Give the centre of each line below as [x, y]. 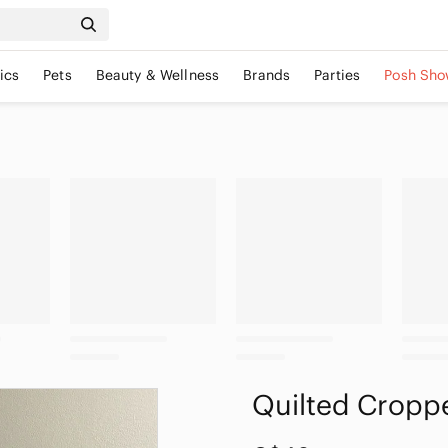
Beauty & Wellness [157, 75]
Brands [267, 75]
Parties [337, 75]
